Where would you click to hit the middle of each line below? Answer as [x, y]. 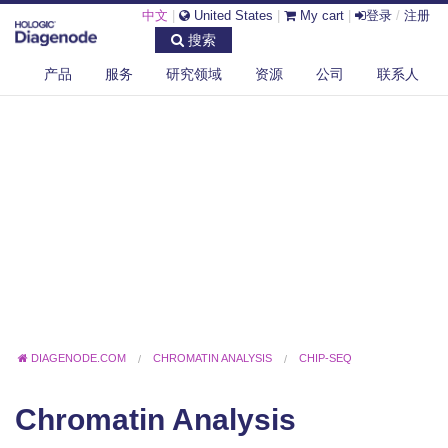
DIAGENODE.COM [79, 357]
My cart [320, 15]
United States [231, 15]
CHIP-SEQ [326, 357]
